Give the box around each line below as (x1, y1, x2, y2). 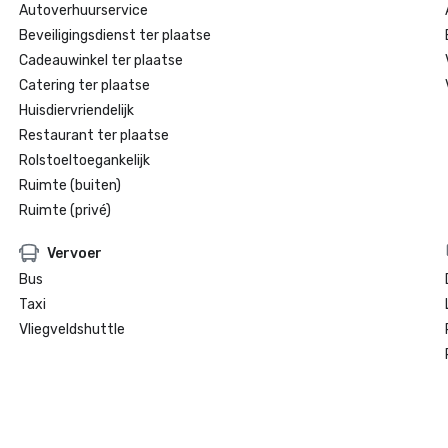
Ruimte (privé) (18, 202, 111, 219)
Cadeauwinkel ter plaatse (18, 52, 183, 69)
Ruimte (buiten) (18, 177, 121, 194)
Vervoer (46, 244, 102, 262)
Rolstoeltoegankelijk (18, 152, 150, 169)
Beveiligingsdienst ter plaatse (18, 27, 211, 44)
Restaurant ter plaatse (18, 127, 169, 144)
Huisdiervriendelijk (18, 102, 134, 119)
